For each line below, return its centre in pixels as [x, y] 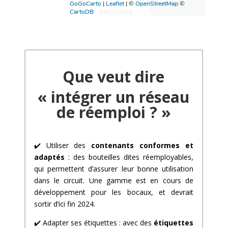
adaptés [49, 157]
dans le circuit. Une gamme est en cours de [114, 180]
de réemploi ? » [113, 112]
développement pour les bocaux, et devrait [114, 192]
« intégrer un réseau [114, 97]
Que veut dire [114, 77]
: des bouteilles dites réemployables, [129, 157]
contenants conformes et [142, 145]
